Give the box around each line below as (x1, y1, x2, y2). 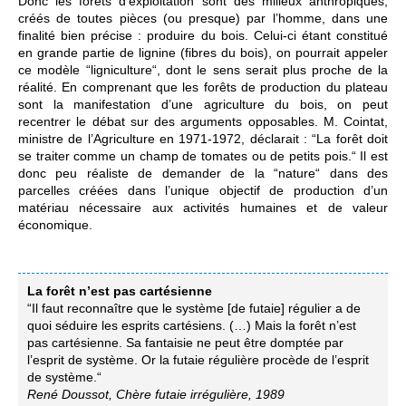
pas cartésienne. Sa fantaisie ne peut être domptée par (27, 335, 343, 351)
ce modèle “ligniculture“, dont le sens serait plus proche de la (18, 63, 388, 78)
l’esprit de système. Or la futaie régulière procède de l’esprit (27, 353, 369, 368)
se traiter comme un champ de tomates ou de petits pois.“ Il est (18, 149, 388, 164)
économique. (18, 217, 92, 233)
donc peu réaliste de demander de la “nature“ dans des (18, 166, 388, 181)
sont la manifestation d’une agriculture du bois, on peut (18, 97, 388, 112)
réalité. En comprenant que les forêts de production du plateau (18, 80, 388, 95)
